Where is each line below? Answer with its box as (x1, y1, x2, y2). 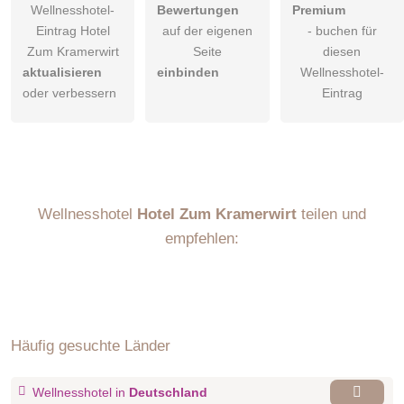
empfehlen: (165, 228, 239, 247)
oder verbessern (23, 86, 116, 101)
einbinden (157, 65, 220, 80)
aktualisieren (23, 65, 102, 80)
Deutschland (129, 385, 207, 400)
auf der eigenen (161, 23, 252, 39)
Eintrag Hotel (35, 23, 110, 39)
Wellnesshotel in (32, 385, 125, 400)
